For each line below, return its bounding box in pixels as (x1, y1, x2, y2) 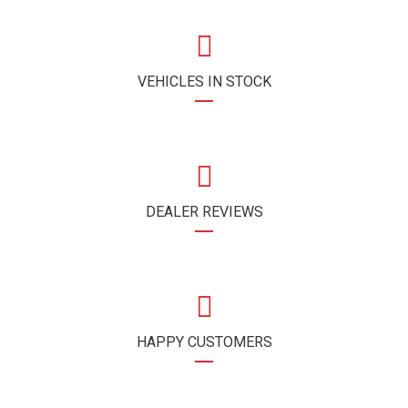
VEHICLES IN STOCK (137, 73, 271, 90)
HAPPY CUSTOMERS (136, 333, 272, 351)
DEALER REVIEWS (145, 203, 263, 220)
